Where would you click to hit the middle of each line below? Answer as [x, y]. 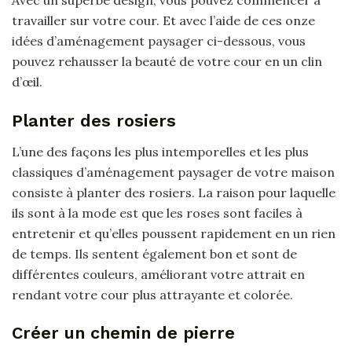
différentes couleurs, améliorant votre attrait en [158, 274]
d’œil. [27, 82]
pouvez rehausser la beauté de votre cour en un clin [167, 62]
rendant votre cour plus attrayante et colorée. [152, 294]
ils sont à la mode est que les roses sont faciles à [157, 213]
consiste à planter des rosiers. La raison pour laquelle [174, 192]
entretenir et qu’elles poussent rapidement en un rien [174, 233]
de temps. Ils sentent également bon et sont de [154, 253]
